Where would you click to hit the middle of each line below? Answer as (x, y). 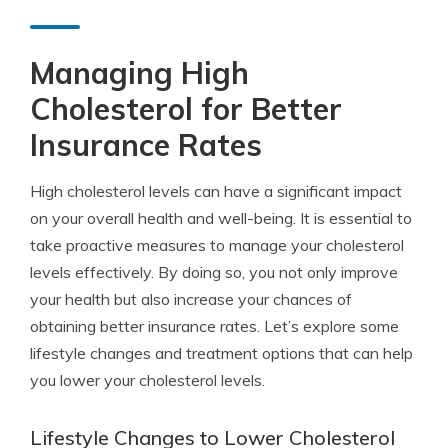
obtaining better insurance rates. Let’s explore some (214, 326)
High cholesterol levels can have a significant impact (216, 191)
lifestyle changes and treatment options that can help (221, 353)
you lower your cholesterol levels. (147, 380)
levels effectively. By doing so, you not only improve (214, 272)
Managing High (139, 73)
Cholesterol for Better (186, 109)
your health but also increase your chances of (191, 299)
